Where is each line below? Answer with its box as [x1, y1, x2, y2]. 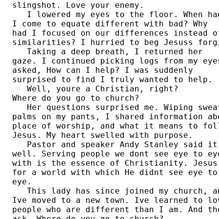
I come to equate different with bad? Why [12, 19, 213, 29]
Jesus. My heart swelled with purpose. [12, 131, 203, 140]
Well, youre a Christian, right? [12, 84, 183, 94]
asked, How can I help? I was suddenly [12, 66, 198, 75]
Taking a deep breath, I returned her [12, 47, 208, 57]
